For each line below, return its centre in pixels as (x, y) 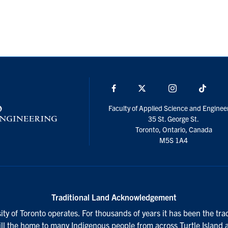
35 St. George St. (174, 118)
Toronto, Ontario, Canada (174, 129)
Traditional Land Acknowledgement (114, 197)
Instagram (195, 88)
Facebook (133, 88)
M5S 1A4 (174, 140)
